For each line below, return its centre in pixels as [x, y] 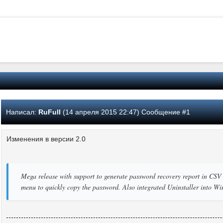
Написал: [21, 112]
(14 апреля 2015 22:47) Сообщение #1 [125, 112]
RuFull [50, 112]
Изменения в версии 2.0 [46, 139]
